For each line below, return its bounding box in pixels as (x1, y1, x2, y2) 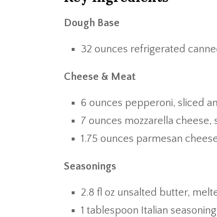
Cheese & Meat (64, 71, 136, 83)
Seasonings (64, 160, 116, 172)
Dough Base (64, 17, 120, 29)
